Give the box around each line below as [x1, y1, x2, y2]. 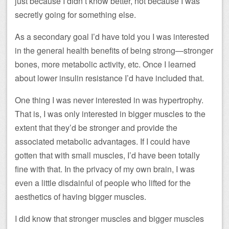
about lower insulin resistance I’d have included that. [15, 72, 204, 84]
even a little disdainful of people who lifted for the [15, 176, 191, 189]
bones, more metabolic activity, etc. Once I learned [15, 58, 196, 70]
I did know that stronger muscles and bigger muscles [15, 212, 204, 224]
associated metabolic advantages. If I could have [15, 135, 190, 147]
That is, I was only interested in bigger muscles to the [15, 107, 205, 120]
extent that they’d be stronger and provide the [15, 121, 177, 133]
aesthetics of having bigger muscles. [15, 190, 146, 202]
